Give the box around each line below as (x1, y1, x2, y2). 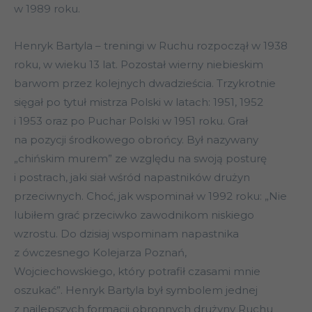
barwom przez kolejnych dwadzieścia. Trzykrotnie (14, 77, 276, 91)
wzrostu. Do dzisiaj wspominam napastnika (14, 227, 239, 241)
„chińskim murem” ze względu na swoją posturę (14, 152, 267, 166)
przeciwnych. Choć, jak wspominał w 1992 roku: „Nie (14, 189, 287, 203)
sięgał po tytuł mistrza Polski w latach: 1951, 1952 (14, 95, 263, 109)
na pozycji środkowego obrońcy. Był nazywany (14, 133, 258, 147)
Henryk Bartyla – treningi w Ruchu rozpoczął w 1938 (14, 39, 288, 53)
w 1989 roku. (14, 2, 80, 16)
